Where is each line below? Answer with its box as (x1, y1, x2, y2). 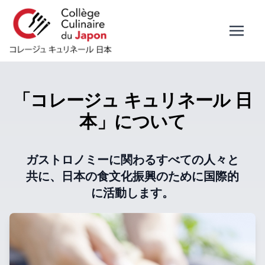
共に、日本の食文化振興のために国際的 (26, 170, 239, 183)
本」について (79, 112, 186, 131)
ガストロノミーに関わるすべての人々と (26, 153, 239, 166)
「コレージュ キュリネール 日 (13, 91, 252, 110)
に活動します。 (91, 186, 174, 199)
